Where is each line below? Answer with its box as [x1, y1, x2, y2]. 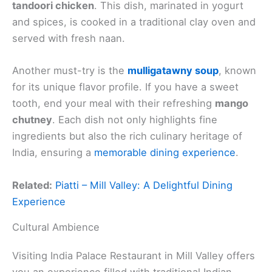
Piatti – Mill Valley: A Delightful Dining [55, 178, 233, 191]
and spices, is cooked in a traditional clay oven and [12, 16, 256, 29]
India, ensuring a [12, 146, 94, 159]
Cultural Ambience [12, 220, 100, 233]
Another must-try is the [12, 64, 127, 77]
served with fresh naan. [12, 32, 125, 45]
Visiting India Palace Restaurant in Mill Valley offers [12, 249, 255, 262]
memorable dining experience [94, 146, 236, 159]
